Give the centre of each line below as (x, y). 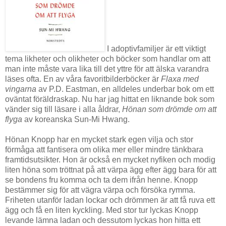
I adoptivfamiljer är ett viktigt (155, 49)
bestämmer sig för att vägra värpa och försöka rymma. (100, 190)
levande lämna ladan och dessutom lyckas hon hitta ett (103, 220)
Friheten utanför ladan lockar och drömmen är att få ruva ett (110, 200)
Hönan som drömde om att (169, 109)
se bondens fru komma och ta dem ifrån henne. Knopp (101, 180)
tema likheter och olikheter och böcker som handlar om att (108, 59)
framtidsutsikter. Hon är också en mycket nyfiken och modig (110, 160)
